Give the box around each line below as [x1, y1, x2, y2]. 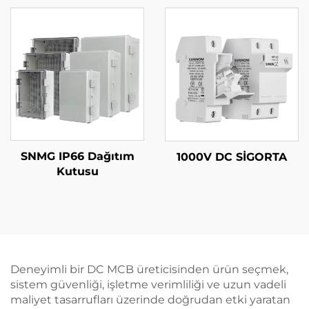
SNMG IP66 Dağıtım [20, 149, 134, 163]
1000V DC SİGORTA [177, 150, 287, 163]
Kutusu [56, 164, 99, 178]
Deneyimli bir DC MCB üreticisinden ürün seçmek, [10, 262, 288, 276]
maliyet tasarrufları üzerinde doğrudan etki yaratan [10, 292, 290, 306]
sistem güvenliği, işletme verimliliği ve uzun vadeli [10, 277, 286, 291]
